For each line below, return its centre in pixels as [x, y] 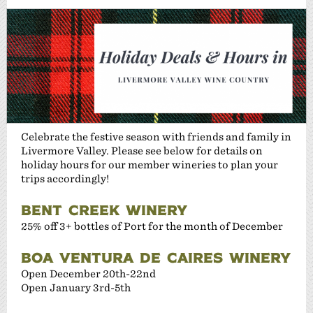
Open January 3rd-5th [76, 287]
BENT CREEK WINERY [104, 209]
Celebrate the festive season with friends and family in [156, 136]
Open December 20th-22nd [88, 273]
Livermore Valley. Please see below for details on [142, 150]
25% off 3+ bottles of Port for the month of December [152, 226]
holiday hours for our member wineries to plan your [150, 164]
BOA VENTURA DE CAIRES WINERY [156, 257]
